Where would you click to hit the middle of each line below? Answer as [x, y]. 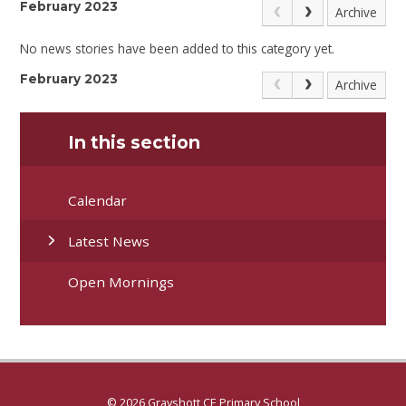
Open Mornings [121, 282]
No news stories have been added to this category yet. [178, 49]
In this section [135, 143]
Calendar [98, 200]
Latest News [109, 241]
